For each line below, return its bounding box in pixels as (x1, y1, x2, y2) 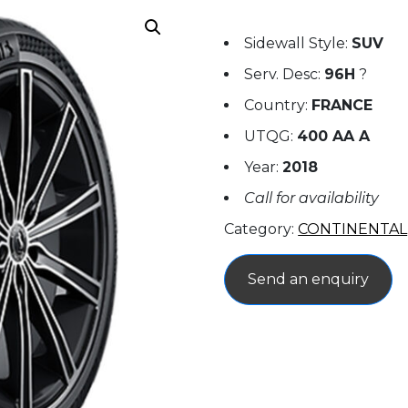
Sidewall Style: (244, 35, 352, 52)
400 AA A (297, 127, 371, 145)
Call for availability (244, 189, 380, 207)
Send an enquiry (248, 270, 370, 288)
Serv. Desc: (244, 66, 325, 83)
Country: (244, 97, 312, 114)
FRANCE (311, 97, 373, 114)
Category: (224, 220, 299, 238)
